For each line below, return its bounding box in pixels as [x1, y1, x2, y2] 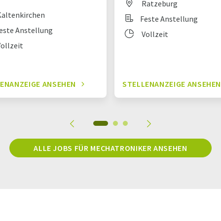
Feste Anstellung [140, 14, 198, 24]
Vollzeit [140, 29, 168, 39]
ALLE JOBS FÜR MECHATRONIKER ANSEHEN [34, 143, 187, 153]
